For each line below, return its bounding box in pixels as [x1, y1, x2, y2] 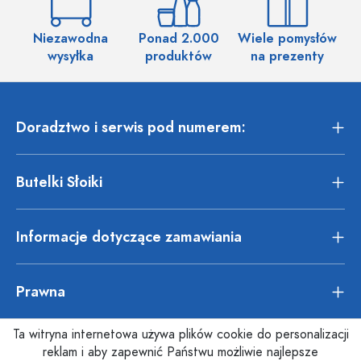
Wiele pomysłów [238, 30, 338, 48]
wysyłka [47, 48, 93, 65]
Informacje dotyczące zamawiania [16, 226, 242, 247]
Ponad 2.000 [138, 30, 219, 48]
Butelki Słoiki [16, 171, 102, 192]
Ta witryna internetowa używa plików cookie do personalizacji [12, 326, 349, 343]
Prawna [16, 280, 65, 301]
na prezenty [251, 48, 325, 65]
